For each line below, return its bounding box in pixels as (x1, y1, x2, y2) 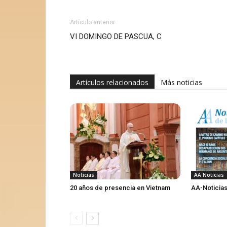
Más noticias (161, 77, 202, 87)
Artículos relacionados (76, 77, 148, 87)
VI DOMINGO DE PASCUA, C (70, 31, 162, 41)
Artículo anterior (70, 18, 115, 26)
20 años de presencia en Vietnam (70, 183, 170, 192)
